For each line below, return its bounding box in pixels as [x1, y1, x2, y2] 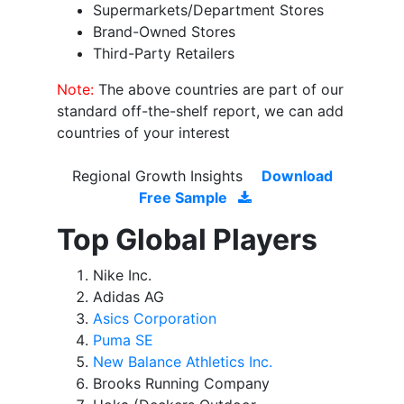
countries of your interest [57, 124, 230, 142]
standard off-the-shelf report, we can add [57, 102, 344, 121]
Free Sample [138, 188, 231, 207]
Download [261, 167, 333, 186]
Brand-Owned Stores [93, 23, 235, 41]
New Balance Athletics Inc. [93, 353, 272, 372]
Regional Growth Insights [71, 167, 247, 186]
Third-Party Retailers [93, 44, 234, 63]
